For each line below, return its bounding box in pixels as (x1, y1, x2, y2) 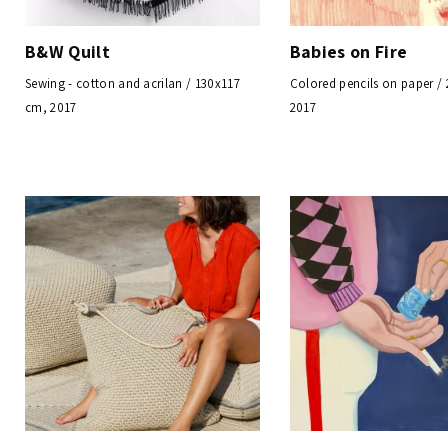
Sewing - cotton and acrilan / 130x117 (25, 75, 241, 93)
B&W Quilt (25, 40, 110, 64)
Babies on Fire (289, 40, 408, 64)
